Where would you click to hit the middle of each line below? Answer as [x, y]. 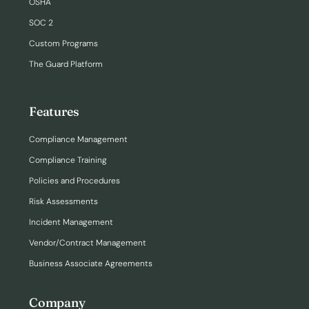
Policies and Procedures [74, 181]
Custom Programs [63, 43]
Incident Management [71, 222]
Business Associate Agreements [91, 263]
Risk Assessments [63, 201]
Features [54, 111]
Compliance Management [78, 139]
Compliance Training [68, 160]
